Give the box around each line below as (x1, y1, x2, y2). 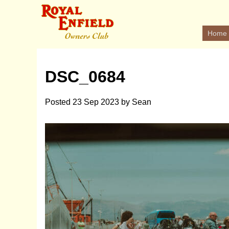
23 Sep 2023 (73, 97, 119, 106)
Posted (45, 97, 73, 106)
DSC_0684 (45, 67, 125, 86)
